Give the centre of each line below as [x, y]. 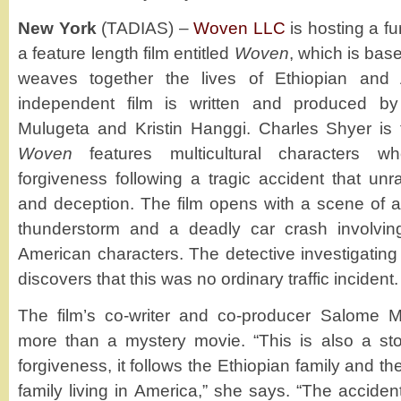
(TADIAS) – [145, 28]
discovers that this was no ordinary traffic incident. [208, 278]
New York [57, 28]
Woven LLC [239, 28]
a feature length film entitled [126, 53]
